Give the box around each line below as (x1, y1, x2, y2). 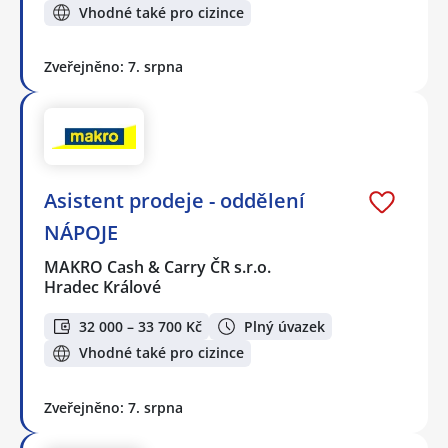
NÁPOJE (44, 219, 118, 247)
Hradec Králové (44, 276, 161, 299)
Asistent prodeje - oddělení (44, 187, 305, 215)
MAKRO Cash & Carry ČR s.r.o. (44, 256, 273, 279)
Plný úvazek (244, 316, 325, 336)
